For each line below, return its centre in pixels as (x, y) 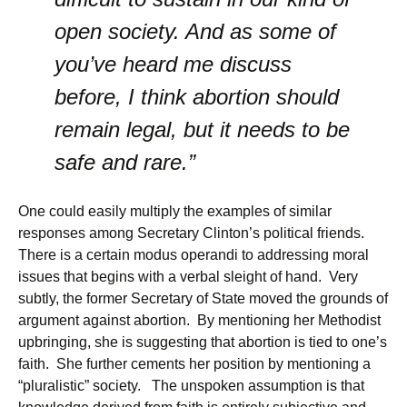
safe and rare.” (125, 162)
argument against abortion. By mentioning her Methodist (199, 320)
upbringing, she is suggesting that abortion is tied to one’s (203, 342)
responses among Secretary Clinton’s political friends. (193, 233)
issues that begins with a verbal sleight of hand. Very (188, 277)
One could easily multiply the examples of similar (175, 211)
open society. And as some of (195, 31)
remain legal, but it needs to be (202, 129)
